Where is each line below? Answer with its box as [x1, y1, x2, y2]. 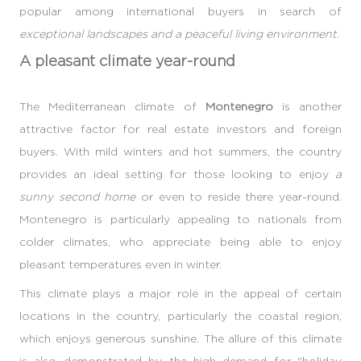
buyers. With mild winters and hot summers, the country [19, 144, 342, 157]
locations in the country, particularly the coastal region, [19, 309, 342, 322]
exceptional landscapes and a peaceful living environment [19, 27, 337, 39]
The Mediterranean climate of [19, 99, 205, 112]
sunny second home [19, 189, 136, 202]
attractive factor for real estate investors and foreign [19, 122, 342, 135]
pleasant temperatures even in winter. [19, 257, 222, 270]
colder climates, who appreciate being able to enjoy [19, 234, 342, 247]
